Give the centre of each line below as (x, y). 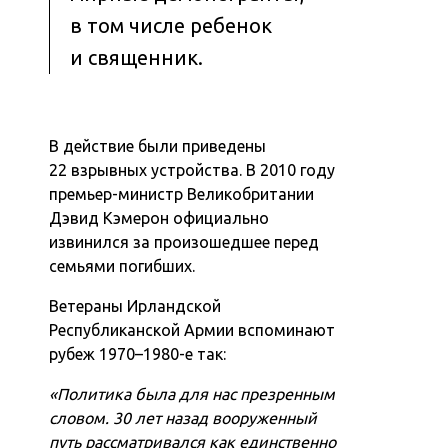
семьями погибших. (122, 265)
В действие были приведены (158, 145)
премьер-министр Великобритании (182, 193)
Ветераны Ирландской (135, 305)
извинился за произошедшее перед (184, 241)
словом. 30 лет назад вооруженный (183, 417)
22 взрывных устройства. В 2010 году (192, 169)
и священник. (137, 57)
